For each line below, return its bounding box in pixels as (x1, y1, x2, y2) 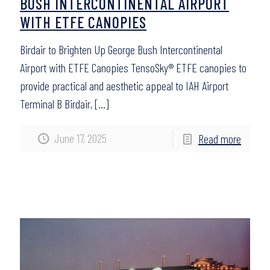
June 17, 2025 (54, 131, 107, 145)
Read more (198, 131, 241, 146)
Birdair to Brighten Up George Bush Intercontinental (20, 42, 222, 57)
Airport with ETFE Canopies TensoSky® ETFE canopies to (20, 60, 246, 75)
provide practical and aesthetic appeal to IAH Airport (20, 78, 228, 93)
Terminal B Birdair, (20, 96, 92, 111)
